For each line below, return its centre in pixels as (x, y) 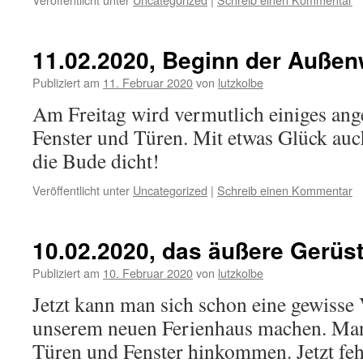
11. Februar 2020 (148, 82)
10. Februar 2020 (148, 273)
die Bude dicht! (96, 160)
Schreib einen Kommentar (285, 190)
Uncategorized (170, 190)
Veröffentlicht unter (81, 190)
